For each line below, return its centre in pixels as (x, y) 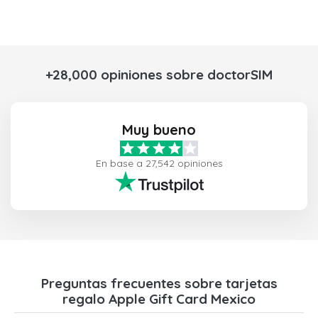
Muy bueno (159, 130)
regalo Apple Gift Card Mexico (159, 299)
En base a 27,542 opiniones (159, 164)
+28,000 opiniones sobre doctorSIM (159, 75)
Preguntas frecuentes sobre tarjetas (159, 284)
